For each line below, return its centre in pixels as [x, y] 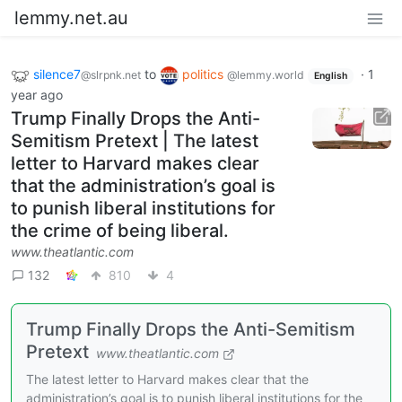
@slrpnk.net [111, 75]
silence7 [57, 74]
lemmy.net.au [71, 18]
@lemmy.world [266, 75]
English [330, 76]
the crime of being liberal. [120, 230]
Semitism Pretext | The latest [135, 140]
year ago [37, 94]
